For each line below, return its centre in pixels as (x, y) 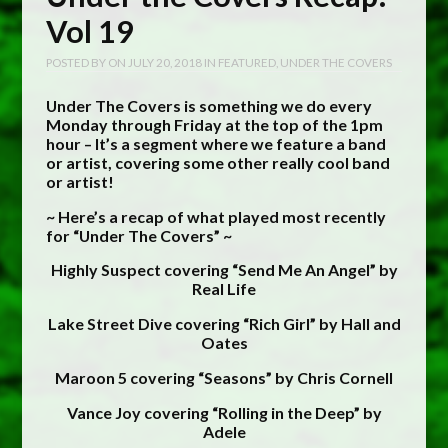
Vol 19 (90, 31)
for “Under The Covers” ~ (139, 235)
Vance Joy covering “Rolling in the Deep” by (224, 413)
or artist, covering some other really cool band (218, 162)
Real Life (224, 289)
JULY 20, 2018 (165, 61)
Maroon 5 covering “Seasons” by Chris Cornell (224, 378)
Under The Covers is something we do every (209, 105)
